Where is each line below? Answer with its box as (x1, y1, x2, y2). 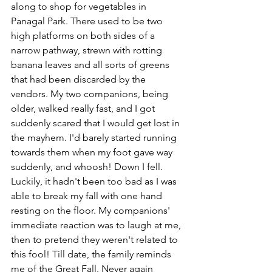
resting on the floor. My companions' (11, 205, 172, 216)
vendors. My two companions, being (11, 88, 171, 100)
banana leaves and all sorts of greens (11, 59, 172, 70)
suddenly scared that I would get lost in (11, 117, 182, 129)
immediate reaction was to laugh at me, (11, 219, 183, 231)
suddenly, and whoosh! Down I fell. (11, 161, 165, 172)
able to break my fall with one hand (11, 190, 165, 202)
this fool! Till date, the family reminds (11, 248, 174, 260)
